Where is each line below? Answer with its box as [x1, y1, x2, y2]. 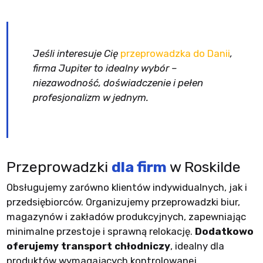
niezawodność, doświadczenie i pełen [32, 77, 203, 89]
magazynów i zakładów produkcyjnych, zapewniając [6, 210, 246, 222]
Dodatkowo [194, 225, 254, 237]
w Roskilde [166, 157, 241, 176]
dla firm [111, 157, 167, 176]
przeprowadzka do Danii [120, 48, 230, 60]
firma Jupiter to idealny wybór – [32, 62, 177, 75]
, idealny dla [170, 240, 224, 252]
